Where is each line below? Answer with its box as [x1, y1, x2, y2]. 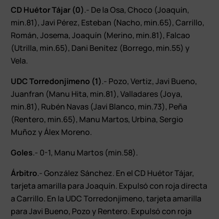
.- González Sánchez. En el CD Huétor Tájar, [37, 167, 195, 178]
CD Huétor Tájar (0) [11, 4, 85, 15]
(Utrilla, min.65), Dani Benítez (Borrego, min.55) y [11, 42, 190, 53]
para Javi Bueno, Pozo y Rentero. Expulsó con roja [11, 205, 192, 217]
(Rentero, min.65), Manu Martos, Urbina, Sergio [11, 113, 184, 125]
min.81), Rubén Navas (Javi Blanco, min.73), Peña [11, 101, 188, 112]
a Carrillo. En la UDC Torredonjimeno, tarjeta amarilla [11, 193, 202, 204]
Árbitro [11, 167, 38, 178]
